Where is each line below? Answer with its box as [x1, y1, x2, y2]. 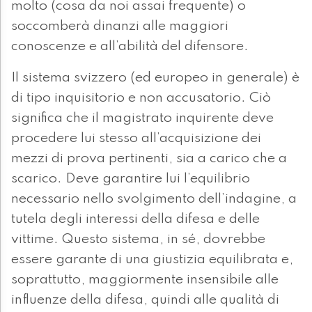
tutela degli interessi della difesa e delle [11, 212, 260, 226]
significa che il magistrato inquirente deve [11, 111, 274, 125]
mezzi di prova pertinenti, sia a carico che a [11, 151, 287, 166]
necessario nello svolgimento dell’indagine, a [11, 192, 297, 206]
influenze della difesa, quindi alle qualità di [11, 292, 279, 307]
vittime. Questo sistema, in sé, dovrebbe [11, 232, 265, 247]
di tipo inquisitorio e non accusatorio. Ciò [11, 91, 271, 105]
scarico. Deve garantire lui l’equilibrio [11, 171, 250, 186]
